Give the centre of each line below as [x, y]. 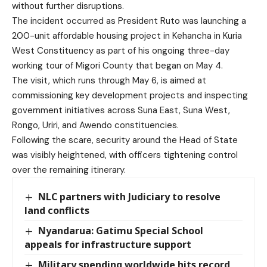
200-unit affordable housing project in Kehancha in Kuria [127, 36]
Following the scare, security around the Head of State [125, 140]
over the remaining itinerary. [69, 170]
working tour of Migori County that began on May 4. [117, 66]
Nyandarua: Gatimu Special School [121, 231]
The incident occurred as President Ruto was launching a [129, 21]
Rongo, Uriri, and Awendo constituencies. [95, 125]
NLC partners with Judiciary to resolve [130, 197]
